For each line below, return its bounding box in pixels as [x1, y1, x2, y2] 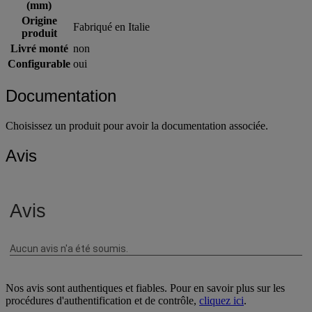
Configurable [8, 58, 70, 70]
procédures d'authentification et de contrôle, [6, 295, 199, 307]
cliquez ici [199, 295, 244, 307]
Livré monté [10, 42, 68, 55]
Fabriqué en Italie [73, 21, 150, 33]
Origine [21, 15, 57, 27]
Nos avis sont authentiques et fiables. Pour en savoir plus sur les [6, 282, 285, 295]
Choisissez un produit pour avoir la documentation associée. [6, 120, 268, 132]
